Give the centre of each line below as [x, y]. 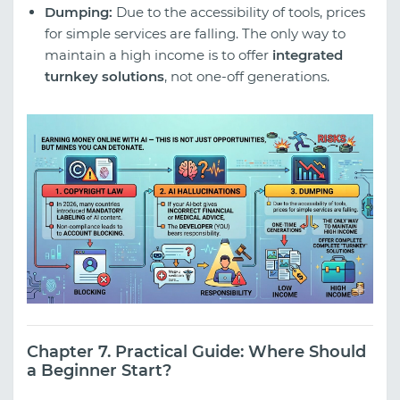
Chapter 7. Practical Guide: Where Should [196, 351]
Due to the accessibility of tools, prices [239, 12]
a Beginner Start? [99, 370]
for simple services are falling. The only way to [195, 33]
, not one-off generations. [247, 76]
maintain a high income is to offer [158, 54]
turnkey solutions [104, 76]
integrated [308, 54]
